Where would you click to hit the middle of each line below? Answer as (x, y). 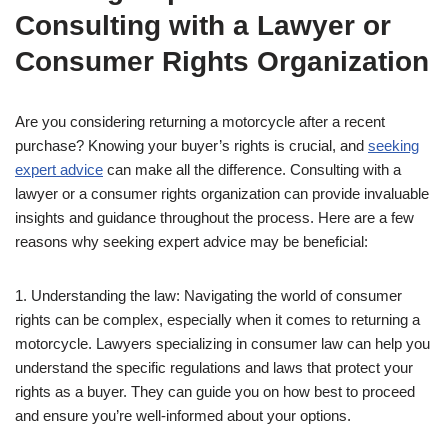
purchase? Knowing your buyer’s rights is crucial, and (191, 145)
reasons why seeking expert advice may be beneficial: (191, 241)
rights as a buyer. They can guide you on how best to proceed (215, 391)
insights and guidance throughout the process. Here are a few (214, 217)
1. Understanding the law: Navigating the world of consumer (208, 295)
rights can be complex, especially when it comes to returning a (217, 319)
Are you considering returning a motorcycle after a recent (200, 121)
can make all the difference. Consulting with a (252, 169)
